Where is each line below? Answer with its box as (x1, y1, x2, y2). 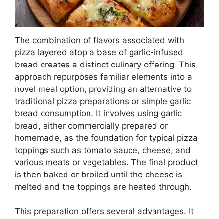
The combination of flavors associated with (15, 35, 184, 45)
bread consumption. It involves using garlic (15, 108, 182, 118)
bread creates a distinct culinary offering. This (15, 59, 196, 69)
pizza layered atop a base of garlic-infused (15, 47, 183, 57)
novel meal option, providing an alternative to (15, 84, 192, 94)
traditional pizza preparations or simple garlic (15, 96, 191, 106)
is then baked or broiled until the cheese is (15, 169, 182, 179)
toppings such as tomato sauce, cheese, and (15, 145, 191, 155)
